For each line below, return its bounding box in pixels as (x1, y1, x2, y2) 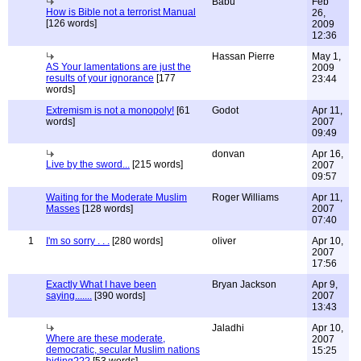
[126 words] (46, 18, 97, 29)
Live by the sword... (46, 159, 130, 170)
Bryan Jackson (212, 279, 276, 290)
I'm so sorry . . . (46, 235, 110, 247)
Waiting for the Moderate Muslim (46, 192, 187, 203)
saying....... (46, 290, 92, 301)
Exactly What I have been (46, 279, 156, 290)
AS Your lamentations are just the (46, 61, 191, 73)
